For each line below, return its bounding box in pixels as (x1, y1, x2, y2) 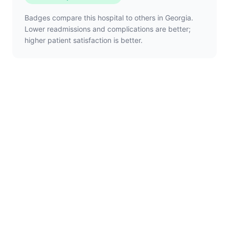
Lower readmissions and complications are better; (25, 25, 191, 33)
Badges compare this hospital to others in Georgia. (25, 13, 193, 22)
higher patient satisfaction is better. (25, 36, 143, 44)
